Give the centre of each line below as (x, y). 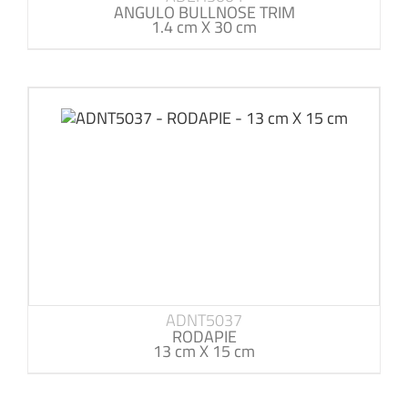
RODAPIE (204, 337)
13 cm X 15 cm (204, 352)
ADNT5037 (204, 321)
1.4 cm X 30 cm (204, 27)
